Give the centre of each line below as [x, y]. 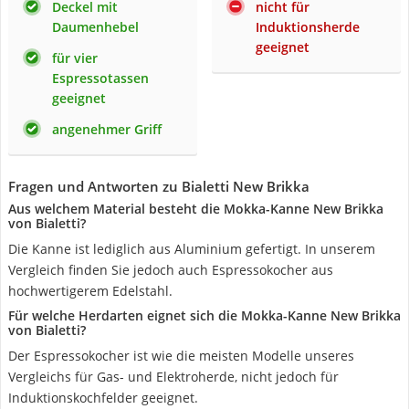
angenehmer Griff [107, 129]
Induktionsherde [308, 27]
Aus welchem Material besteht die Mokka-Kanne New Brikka [196, 209]
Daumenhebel [95, 27]
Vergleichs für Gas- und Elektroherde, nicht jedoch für [173, 377]
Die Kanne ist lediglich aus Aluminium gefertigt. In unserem [192, 249]
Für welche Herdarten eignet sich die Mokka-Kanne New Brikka [204, 315]
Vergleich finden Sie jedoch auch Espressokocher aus [171, 270]
